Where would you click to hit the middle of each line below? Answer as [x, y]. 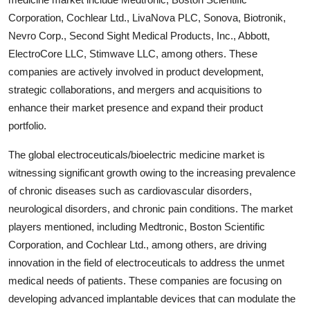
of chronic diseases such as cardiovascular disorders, [130, 190]
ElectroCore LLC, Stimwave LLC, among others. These [133, 53]
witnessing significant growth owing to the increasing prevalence [152, 172]
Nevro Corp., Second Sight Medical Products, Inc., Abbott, [139, 35]
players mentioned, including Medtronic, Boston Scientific [137, 226]
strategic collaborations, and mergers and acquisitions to [135, 89]
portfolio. [27, 125]
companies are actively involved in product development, [136, 71]
